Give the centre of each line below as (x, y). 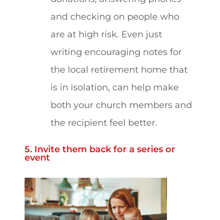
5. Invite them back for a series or (100, 149)
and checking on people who (115, 17)
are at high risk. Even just (106, 34)
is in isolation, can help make (114, 87)
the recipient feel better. (104, 123)
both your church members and (121, 105)
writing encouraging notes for (116, 52)
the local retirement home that (119, 70)
